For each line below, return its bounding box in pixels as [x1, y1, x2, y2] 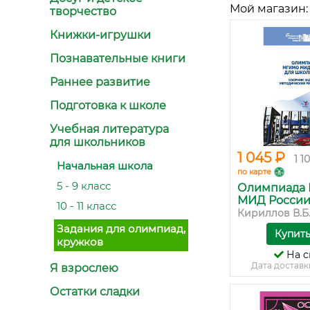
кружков [57, 235, 103, 248]
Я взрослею [50, 262, 118, 275]
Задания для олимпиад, [57, 222, 185, 235]
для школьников [50, 136, 145, 149]
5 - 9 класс [57, 179, 111, 192]
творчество [50, 5, 116, 18]
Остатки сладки [50, 285, 140, 298]
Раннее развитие [50, 75, 150, 89]
